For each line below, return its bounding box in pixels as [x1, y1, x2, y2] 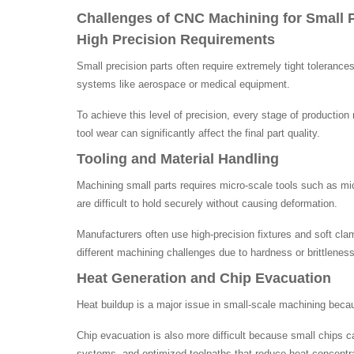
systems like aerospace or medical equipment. [77, 77, 290, 90]
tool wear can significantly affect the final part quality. [77, 126, 320, 139]
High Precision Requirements [77, 31, 275, 47]
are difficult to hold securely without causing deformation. [77, 197, 337, 209]
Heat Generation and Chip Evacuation [77, 269, 331, 286]
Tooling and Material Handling [77, 150, 279, 167]
